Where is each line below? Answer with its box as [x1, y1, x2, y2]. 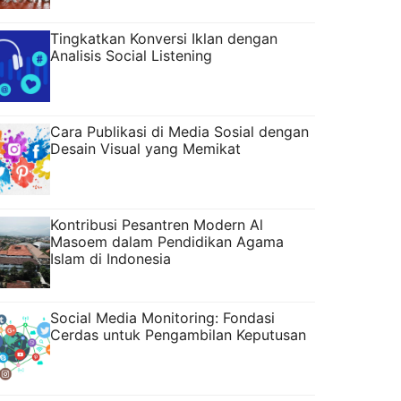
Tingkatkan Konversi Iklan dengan [50, 29, 277, 47]
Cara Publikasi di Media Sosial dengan [50, 122, 309, 141]
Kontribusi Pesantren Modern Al [50, 215, 263, 234]
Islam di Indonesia [50, 249, 171, 268]
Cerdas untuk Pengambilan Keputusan [50, 325, 306, 344]
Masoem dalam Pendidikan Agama [50, 232, 284, 251]
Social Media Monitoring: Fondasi [50, 308, 275, 327]
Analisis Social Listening [50, 46, 212, 64]
